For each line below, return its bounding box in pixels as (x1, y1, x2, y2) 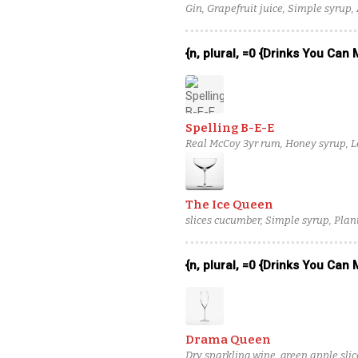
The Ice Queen (185, 197, 273, 212)
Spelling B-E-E (185, 121, 274, 135)
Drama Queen (185, 332, 271, 347)
